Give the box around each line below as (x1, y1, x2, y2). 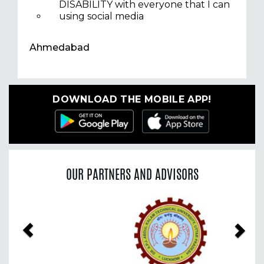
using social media (59, 11, 144, 22)
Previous (20, 196, 82, 214)
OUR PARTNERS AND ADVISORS (65, 164, 199, 184)
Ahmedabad (29, 42, 90, 54)
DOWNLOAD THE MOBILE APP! (52, 94, 212, 105)
